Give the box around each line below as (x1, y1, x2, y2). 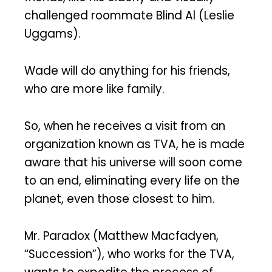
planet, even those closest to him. (24, 190, 215, 207)
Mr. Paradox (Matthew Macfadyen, (24, 227, 219, 244)
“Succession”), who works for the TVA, (24, 245, 234, 262)
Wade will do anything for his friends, (24, 63, 230, 80)
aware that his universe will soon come (24, 154, 242, 171)
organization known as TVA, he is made (24, 135, 245, 152)
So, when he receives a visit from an (24, 117, 225, 134)
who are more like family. (24, 81, 165, 98)
